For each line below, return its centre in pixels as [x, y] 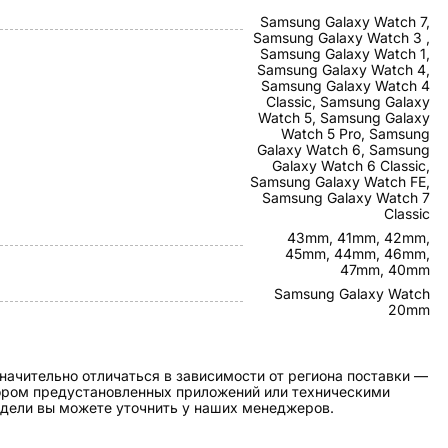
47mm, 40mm [385, 269]
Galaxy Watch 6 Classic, [351, 165]
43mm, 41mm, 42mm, [358, 237]
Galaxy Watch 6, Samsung [343, 149]
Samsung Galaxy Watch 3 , [341, 37]
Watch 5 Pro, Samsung [355, 133]
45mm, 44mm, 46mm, [357, 253]
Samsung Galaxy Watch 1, [345, 53]
